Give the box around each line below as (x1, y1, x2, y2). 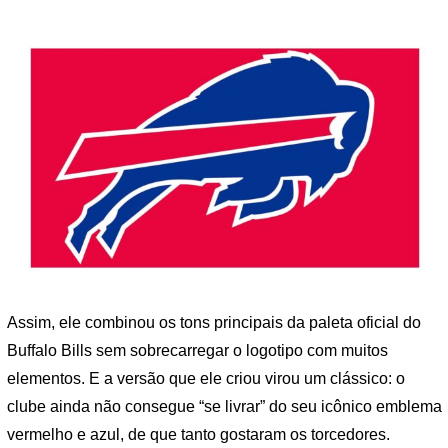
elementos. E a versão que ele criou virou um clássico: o (7, 369, 405, 387)
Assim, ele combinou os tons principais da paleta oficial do (7, 313, 421, 331)
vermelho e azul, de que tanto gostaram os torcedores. (7, 425, 390, 443)
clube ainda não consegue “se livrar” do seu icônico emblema (7, 397, 442, 415)
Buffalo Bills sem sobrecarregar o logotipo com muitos (7, 341, 388, 359)
